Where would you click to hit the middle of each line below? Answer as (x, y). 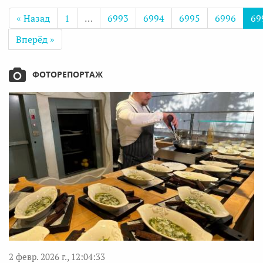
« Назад (33, 18)
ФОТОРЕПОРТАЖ (68, 74)
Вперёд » (35, 39)
